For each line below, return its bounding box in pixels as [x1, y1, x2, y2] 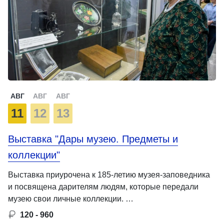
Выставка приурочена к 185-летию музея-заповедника [8, 170, 210, 179]
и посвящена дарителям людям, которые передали [8, 182, 198, 191]
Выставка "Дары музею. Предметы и [8, 133, 178, 144]
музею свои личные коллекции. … [8, 194, 133, 203]
